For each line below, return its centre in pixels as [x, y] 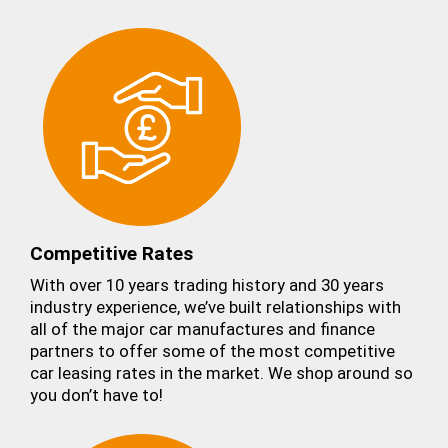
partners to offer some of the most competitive [212, 350]
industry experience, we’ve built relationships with [215, 306]
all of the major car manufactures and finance [202, 328]
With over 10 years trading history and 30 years [206, 284]
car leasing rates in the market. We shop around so [221, 372]
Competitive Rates [111, 253]
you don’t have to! [96, 394]
